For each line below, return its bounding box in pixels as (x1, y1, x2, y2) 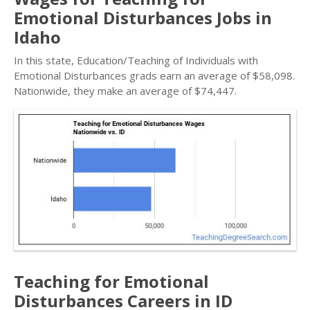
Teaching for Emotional (14, 270, 209, 293)
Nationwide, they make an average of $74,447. (14, 84, 237, 98)
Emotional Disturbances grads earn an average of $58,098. (14, 69, 295, 82)
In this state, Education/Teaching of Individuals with (14, 53, 258, 67)
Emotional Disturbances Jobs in (14, 6, 272, 29)
